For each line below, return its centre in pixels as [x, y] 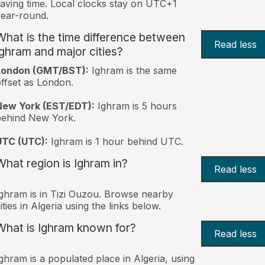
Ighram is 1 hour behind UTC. [115, 141]
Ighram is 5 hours [135, 106]
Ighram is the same [132, 70]
